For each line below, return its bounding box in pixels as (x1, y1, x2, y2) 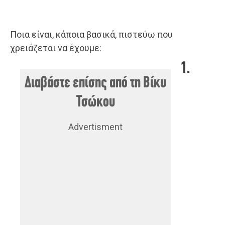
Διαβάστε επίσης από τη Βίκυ (25, 75, 166, 91)
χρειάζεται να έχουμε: (10, 42, 101, 53)
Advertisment (68, 121, 123, 132)
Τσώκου (76, 94, 115, 110)
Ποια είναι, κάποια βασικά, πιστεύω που (10, 29, 173, 40)
